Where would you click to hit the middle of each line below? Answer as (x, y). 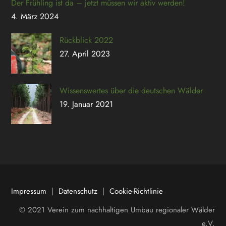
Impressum (29, 191)
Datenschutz (78, 191)
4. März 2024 (35, 16)
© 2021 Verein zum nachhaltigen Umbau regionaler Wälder (117, 210)
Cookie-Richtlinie (136, 191)
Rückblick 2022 (87, 40)
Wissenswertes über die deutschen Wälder (131, 90)
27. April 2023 (85, 53)
